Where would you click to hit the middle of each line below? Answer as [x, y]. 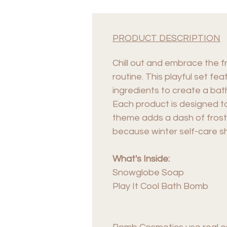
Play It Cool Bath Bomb [160, 186]
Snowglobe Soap [148, 172]
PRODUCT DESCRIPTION [166, 38]
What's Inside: [142, 159]
